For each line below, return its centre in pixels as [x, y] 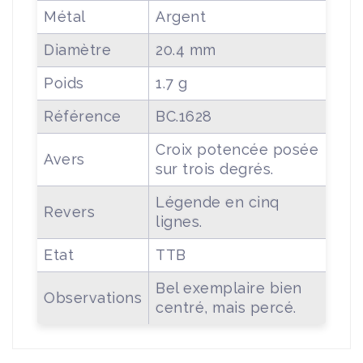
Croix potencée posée [237, 149]
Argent [181, 16]
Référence [83, 116]
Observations [93, 297]
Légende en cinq [218, 202]
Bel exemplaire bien [229, 288]
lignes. [179, 221]
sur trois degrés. [215, 169]
